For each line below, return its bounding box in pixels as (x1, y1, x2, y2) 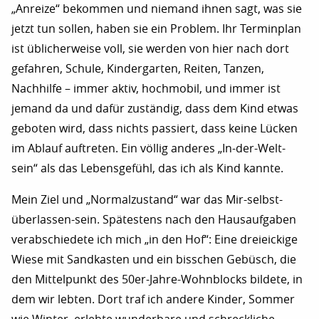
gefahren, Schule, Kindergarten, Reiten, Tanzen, (11, 61, 264, 75)
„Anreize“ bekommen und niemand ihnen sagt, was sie (11, 1, 302, 16)
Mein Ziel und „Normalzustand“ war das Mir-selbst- (11, 192, 283, 206)
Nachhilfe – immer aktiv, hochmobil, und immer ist (11, 81, 281, 95)
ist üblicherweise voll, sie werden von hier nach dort (11, 41, 289, 56)
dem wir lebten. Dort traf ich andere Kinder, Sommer (11, 292, 295, 306)
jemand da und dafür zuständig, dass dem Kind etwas (11, 101, 298, 115)
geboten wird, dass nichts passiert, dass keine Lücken (11, 121, 298, 135)
